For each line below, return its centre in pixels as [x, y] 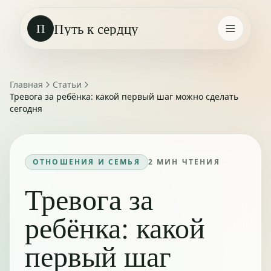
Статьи [67, 84]
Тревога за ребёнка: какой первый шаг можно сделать [124, 96]
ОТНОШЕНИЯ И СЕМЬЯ [87, 162]
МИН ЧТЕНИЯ [187, 162]
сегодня [26, 109]
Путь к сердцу [96, 28]
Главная [26, 84]
